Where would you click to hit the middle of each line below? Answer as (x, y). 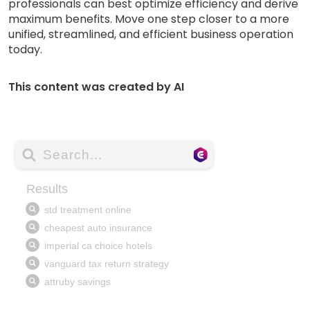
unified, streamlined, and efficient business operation (151, 34)
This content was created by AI (96, 86)
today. (25, 49)
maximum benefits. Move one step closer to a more (149, 19)
